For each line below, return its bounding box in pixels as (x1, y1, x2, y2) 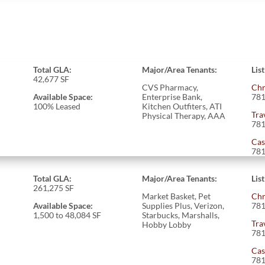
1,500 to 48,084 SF (33, 209, 101, 220)
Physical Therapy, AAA (142, 110, 226, 121)
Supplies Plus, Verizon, (142, 200, 225, 211)
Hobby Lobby (142, 219, 192, 230)
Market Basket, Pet (142, 190, 211, 201)
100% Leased (33, 101, 80, 111)
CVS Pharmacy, (142, 82, 199, 92)
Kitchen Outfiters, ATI (142, 101, 222, 111)
